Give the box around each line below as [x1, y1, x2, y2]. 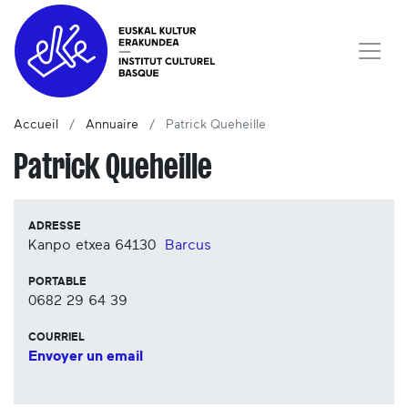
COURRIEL [28, 331, 85, 343]
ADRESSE [28, 220, 81, 232]
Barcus [165, 238, 211, 253]
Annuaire [86, 118, 138, 132]
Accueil [14, 118, 58, 132]
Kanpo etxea [28, 238, 110, 253]
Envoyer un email [28, 349, 143, 364]
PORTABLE [28, 276, 87, 288]
